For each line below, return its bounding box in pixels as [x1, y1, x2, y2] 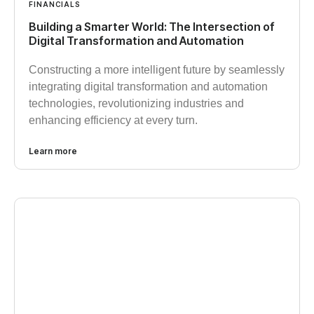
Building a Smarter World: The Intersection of [29, 20, 275, 34]
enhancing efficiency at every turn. [29, 114, 198, 127]
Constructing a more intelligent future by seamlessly [29, 64, 285, 76]
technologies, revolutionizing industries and [29, 97, 244, 110]
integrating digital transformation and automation [29, 81, 268, 93]
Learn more [29, 146, 77, 157]
